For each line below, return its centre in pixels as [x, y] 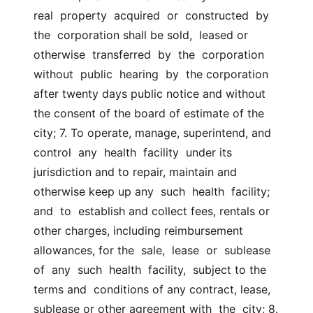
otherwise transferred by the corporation [149, 54]
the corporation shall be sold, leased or [141, 35]
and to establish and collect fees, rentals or [152, 211]
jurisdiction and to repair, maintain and [135, 172]
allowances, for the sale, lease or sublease [152, 250]
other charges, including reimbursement [138, 231]
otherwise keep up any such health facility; [152, 191]
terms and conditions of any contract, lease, [152, 289]
